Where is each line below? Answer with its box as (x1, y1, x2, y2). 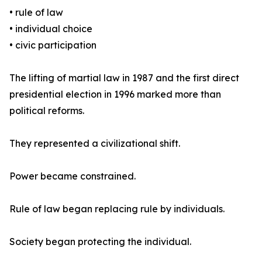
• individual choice (9, 23, 92, 35)
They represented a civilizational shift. (9, 137, 180, 150)
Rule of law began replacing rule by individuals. (9, 203, 225, 215)
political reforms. (9, 105, 84, 117)
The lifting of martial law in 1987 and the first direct (9, 72, 239, 84)
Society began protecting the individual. (9, 236, 191, 248)
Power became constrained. (9, 170, 136, 182)
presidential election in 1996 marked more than (9, 88, 221, 101)
